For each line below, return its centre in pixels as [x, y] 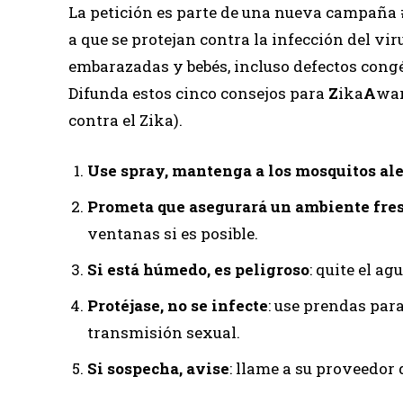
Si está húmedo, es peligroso [198, 269]
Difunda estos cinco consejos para [198, 93]
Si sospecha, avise [158, 368]
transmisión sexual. [164, 332]
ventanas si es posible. [173, 233]
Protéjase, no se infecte [178, 305]
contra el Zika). [125, 120]
